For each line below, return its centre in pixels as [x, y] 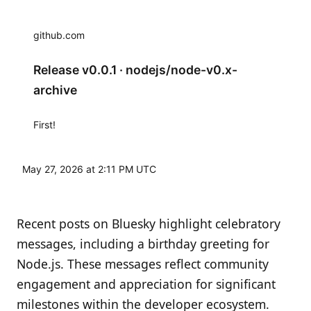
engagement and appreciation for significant [146, 284]
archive [55, 90]
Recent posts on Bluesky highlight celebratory [149, 224]
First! [44, 125]
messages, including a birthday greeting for [143, 244]
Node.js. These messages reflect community [143, 264]
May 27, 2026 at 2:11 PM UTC [89, 169]
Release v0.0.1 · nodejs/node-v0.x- [135, 70]
